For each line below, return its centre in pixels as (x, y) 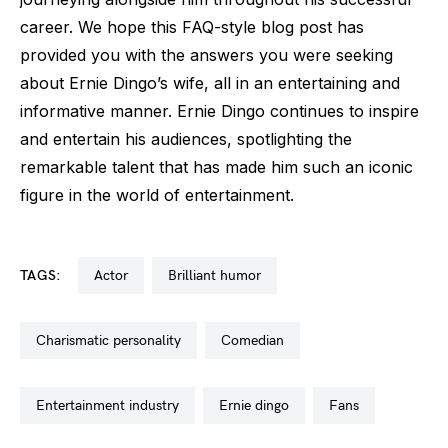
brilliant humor (218, 275)
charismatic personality (113, 340)
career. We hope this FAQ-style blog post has (192, 27)
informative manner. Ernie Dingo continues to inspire (219, 111)
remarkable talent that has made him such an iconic (216, 167)
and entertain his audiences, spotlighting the (186, 139)
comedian (257, 340)
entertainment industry (112, 405)
